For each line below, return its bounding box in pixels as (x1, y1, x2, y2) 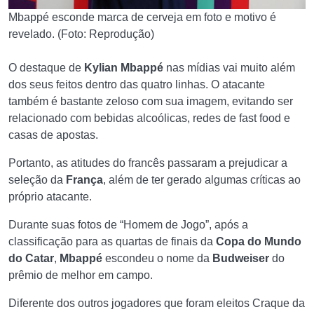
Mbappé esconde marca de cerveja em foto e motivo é (8, 11, 276, 23)
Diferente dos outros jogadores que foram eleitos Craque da (8, 297, 305, 309)
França (66, 174, 103, 186)
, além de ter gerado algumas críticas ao (103, 174, 301, 186)
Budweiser (212, 252, 272, 264)
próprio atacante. (8, 191, 95, 203)
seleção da (8, 174, 66, 186)
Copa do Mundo (216, 235, 301, 247)
